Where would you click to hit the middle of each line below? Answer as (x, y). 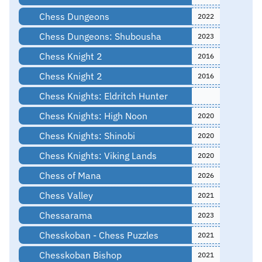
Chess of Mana (69, 175)
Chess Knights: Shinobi (86, 135)
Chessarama (64, 215)
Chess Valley (65, 195)
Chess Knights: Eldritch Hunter (102, 96)
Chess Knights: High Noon (92, 116)
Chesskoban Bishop (79, 255)
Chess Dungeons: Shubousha (99, 36)
